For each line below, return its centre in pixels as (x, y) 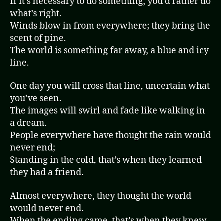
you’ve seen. (36, 99)
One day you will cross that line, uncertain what (110, 86)
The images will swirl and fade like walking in (108, 111)
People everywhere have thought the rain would (110, 136)
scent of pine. (38, 38)
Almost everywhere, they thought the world (101, 196)
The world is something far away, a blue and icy (109, 50)
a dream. (28, 123)
